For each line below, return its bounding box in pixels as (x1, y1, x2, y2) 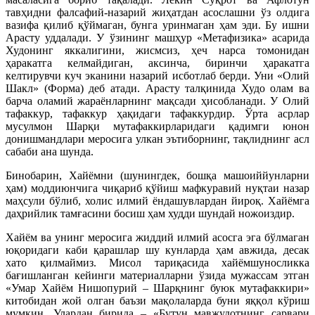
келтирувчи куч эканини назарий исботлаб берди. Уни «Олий (6, 70, 309, 82)
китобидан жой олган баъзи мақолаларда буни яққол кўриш (6, 295, 309, 307)
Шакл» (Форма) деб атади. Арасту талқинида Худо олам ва (6, 82, 309, 94)
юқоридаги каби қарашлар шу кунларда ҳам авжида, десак (6, 244, 309, 256)
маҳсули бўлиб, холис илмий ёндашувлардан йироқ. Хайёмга (6, 195, 309, 207)
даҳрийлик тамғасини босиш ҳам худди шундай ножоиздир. (6, 207, 295, 219)
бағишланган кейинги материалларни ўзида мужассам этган (6, 269, 309, 281)
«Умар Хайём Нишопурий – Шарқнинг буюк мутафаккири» (6, 282, 309, 294)
